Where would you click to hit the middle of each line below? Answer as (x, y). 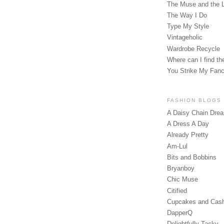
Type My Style (188, 26)
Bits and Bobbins (192, 157)
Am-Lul (177, 146)
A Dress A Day (188, 124)
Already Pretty (188, 135)
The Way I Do (187, 15)
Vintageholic (185, 37)
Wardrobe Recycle (193, 48)
